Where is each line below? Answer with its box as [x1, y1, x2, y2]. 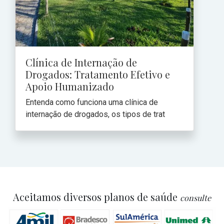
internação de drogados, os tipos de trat [25, 109, 165, 119]
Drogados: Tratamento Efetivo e [25, 67, 170, 81]
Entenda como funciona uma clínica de [25, 97, 158, 107]
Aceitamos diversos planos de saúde [13, 189, 180, 203]
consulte [180, 192, 211, 203]
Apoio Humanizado [25, 79, 114, 93]
